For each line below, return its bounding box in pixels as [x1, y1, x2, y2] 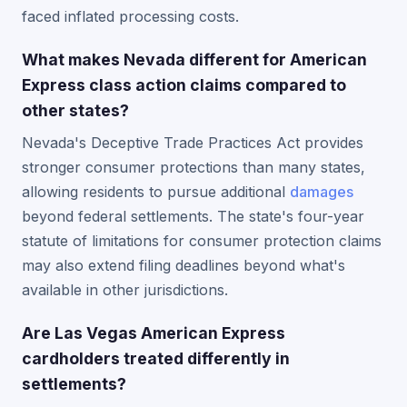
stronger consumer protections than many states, [22, 158, 365, 176]
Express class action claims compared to [22, 75, 346, 94]
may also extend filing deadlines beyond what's [22, 256, 345, 274]
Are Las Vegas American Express [22, 323, 285, 342]
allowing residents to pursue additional [22, 183, 290, 201]
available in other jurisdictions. [22, 281, 228, 299]
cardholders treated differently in [22, 349, 290, 368]
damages [290, 183, 353, 201]
